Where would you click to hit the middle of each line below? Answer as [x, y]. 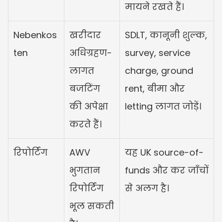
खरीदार [85, 35]
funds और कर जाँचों [167, 170]
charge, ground [159, 70]
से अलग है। [147, 188]
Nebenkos [35, 35]
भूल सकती [92, 206]
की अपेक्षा [89, 106]
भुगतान [85, 170]
